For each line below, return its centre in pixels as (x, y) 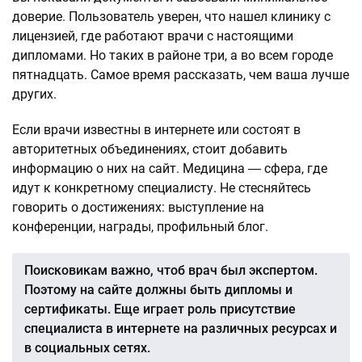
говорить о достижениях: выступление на (138, 207)
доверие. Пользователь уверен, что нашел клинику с (171, 17)
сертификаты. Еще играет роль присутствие (160, 309)
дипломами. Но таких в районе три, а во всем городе (173, 55)
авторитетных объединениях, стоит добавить (150, 149)
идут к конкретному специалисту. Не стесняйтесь (162, 188)
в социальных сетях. (87, 348)
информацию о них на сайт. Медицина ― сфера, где (170, 168)
